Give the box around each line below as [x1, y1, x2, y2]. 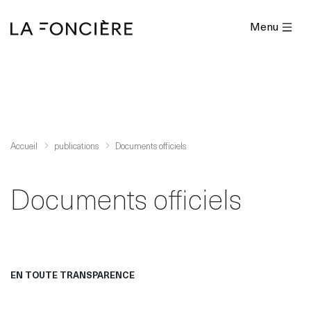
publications [54, 139, 99, 152]
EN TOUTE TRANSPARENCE [10, 268, 135, 281]
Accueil [10, 139, 37, 152]
